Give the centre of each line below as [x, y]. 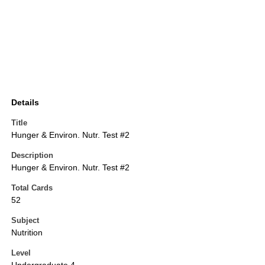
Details [25, 103]
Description [32, 156]
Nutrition [27, 233]
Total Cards [32, 188]
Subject [25, 221]
